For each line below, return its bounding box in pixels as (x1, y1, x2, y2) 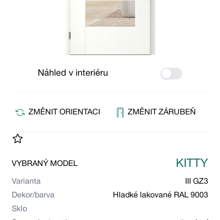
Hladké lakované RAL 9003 (113, 192, 208, 199)
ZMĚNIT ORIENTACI (28, 109, 100, 116)
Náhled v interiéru (38, 69, 109, 78)
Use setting (161, 71, 206, 80)
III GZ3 (185, 178, 208, 186)
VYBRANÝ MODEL (12, 161, 78, 168)
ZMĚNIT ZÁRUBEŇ (127, 109, 196, 116)
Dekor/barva (12, 192, 55, 199)
